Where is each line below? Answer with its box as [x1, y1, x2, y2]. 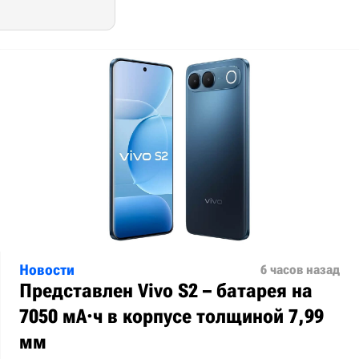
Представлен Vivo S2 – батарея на [19, 280, 313, 302]
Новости [19, 261, 75, 278]
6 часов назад [260, 262, 340, 277]
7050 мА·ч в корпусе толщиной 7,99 [19, 305, 324, 328]
